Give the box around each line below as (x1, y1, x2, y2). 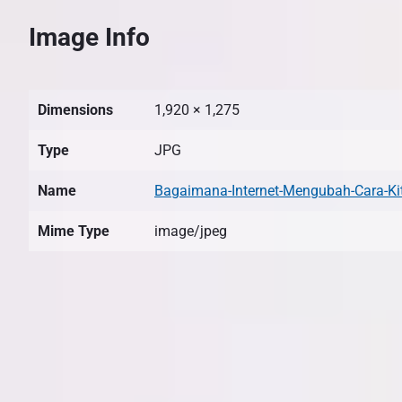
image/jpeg (154, 222, 227, 240)
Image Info (29, 22, 150, 52)
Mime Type (38, 222, 109, 240)
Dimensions (38, 100, 113, 118)
